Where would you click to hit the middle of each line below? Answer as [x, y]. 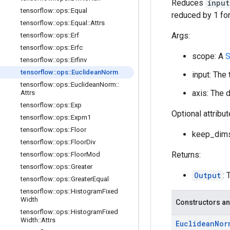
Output [207, 175]
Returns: [186, 155]
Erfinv [79, 60]
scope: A [209, 56]
